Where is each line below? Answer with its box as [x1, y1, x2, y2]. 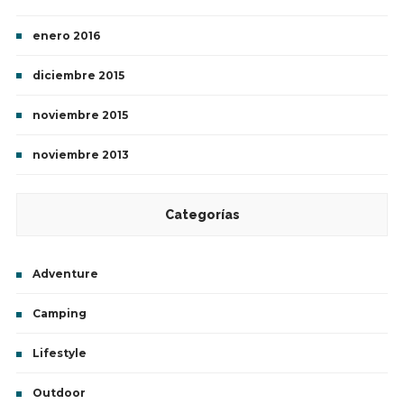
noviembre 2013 [32, 148, 129, 162]
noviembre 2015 [32, 108, 128, 123]
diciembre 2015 [32, 69, 124, 83]
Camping [32, 307, 87, 321]
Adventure [32, 267, 98, 281]
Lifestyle [32, 346, 87, 361]
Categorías [164, 207, 240, 223]
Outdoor [32, 386, 86, 400]
